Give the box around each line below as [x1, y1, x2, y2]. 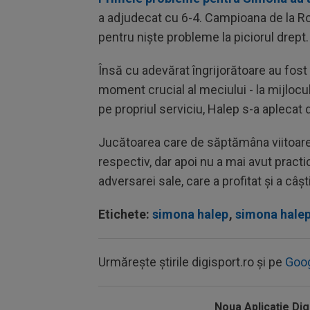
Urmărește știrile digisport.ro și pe [98, 255, 285, 269]
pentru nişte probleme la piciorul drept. [98, 30, 309, 44]
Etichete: [98, 207, 152, 221]
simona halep [152, 207, 228, 221]
